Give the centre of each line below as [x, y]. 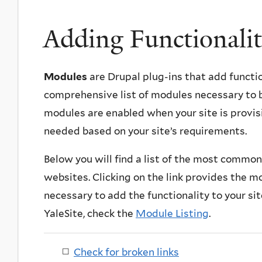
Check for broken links [126, 252]
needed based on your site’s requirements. [145, 131]
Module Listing [172, 213]
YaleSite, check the [90, 213]
